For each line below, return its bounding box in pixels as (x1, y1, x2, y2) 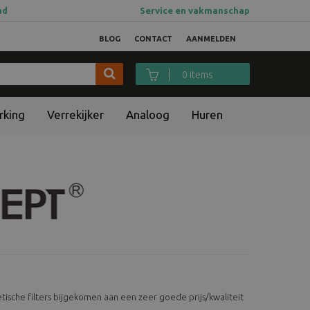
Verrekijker (47, 107, 104, 121)
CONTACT (134, 35, 172, 43)
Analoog (126, 107, 170, 121)
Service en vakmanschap (140, 6, 250, 15)
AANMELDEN (186, 35, 236, 43)
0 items (190, 69, 213, 80)
